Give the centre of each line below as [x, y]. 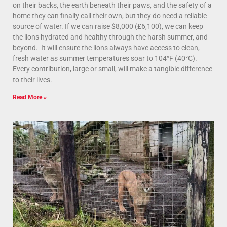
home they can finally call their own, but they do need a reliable [110, 15]
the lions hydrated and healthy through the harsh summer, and [110, 37]
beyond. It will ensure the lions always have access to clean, [106, 47]
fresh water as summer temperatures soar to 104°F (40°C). [105, 58]
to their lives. [32, 79]
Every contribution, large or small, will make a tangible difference [112, 69]
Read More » [30, 97]
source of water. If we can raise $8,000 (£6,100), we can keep [108, 26]
